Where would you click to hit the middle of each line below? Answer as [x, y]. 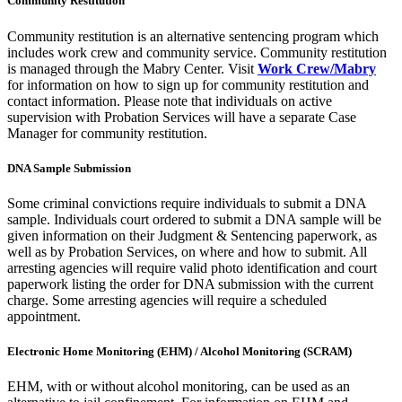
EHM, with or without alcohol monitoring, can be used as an [179, 387]
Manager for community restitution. [107, 133]
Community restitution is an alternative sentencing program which [193, 36]
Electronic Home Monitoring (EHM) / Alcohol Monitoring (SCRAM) [179, 352]
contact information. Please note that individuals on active [170, 100]
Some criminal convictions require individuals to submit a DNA [187, 203]
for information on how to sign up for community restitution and [188, 84]
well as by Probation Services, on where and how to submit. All [187, 251]
